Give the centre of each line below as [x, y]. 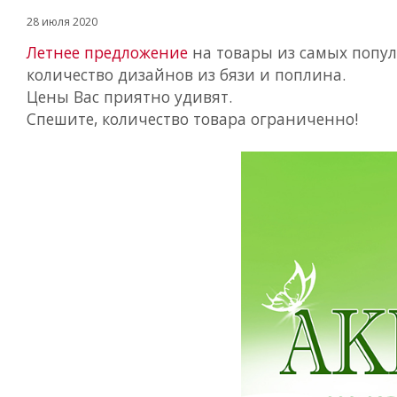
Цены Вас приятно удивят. [129, 97]
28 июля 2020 [62, 22]
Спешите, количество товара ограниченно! [192, 119]
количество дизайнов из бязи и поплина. [186, 74]
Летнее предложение [107, 52]
